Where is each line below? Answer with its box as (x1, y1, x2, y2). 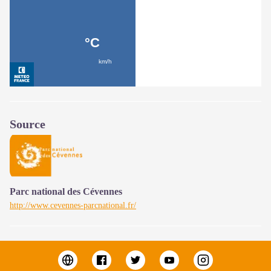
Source (10, 117, 45, 131)
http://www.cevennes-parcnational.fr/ (10, 200, 136, 210)
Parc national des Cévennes (10, 186, 122, 197)
